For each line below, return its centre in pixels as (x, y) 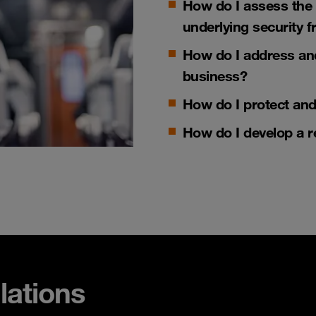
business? (214, 75)
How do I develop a (243, 132)
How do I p (217, 104)
